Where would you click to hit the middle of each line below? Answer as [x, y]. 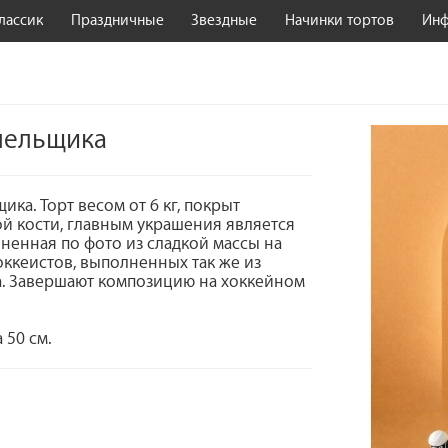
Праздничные [117, 20]
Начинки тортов [340, 20]
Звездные [224, 20]
